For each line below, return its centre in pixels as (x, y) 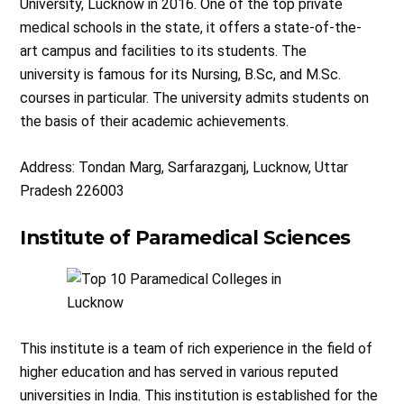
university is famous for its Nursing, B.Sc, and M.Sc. (181, 75)
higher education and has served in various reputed (179, 372)
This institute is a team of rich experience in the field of (197, 349)
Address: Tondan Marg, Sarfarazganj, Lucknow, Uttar (184, 168)
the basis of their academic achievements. (155, 122)
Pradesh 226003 (73, 191)
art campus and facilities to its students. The (164, 51)
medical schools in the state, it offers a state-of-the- (191, 28)
